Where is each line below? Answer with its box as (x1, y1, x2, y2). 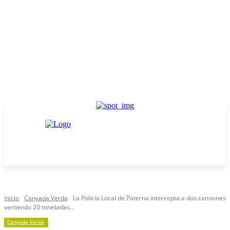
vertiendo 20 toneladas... (4, 203, 74, 212)
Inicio (4, 194, 19, 202)
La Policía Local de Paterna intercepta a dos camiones (73, 194, 226, 202)
